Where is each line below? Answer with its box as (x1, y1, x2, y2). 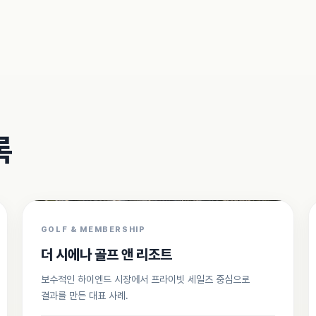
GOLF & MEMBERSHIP (40, 225, 146, 234)
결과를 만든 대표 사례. (40, 290, 128, 301)
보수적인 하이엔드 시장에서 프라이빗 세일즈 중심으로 (40, 274, 250, 285)
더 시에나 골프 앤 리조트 (40, 246, 172, 263)
